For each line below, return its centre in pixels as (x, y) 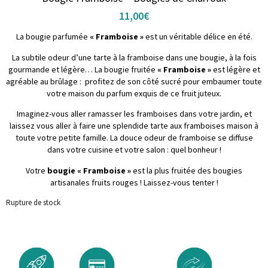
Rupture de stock (33, 202)
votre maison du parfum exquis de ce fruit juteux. (134, 93)
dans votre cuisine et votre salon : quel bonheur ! (134, 150)
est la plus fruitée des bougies (187, 170)
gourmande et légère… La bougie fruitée (83, 69)
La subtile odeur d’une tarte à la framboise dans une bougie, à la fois (134, 57)
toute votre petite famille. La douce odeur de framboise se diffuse (134, 138)
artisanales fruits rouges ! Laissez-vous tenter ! (134, 182)
